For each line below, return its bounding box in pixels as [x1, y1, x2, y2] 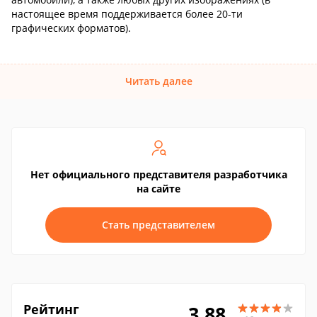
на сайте [137, 182, 180, 195]
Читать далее [125, 74, 192, 88]
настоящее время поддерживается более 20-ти [11, 7, 243, 21]
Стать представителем [102, 218, 215, 231]
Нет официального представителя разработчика [30, 168, 287, 181]
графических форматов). [11, 21, 131, 35]
